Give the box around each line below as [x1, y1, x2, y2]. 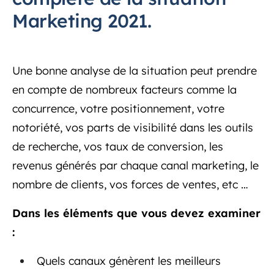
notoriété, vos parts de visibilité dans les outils [12, 120, 253, 135]
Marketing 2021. [12, 9, 152, 32]
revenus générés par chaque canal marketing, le [12, 158, 259, 172]
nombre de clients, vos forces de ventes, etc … [12, 177, 248, 191]
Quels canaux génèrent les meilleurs [37, 253, 221, 268]
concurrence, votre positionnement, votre [12, 101, 224, 116]
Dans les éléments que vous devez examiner [12, 206, 261, 220]
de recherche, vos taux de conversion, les [12, 139, 223, 154]
